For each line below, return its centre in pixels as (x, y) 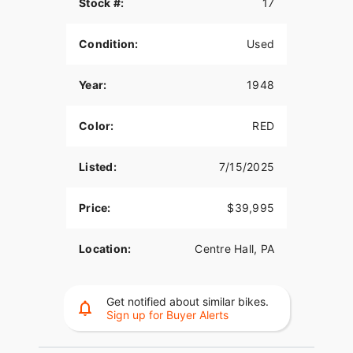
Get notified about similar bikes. (187, 302)
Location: (105, 249)
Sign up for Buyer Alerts (167, 315)
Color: (97, 126)
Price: (95, 208)
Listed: (98, 167)
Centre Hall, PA (234, 249)
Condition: (109, 44)
